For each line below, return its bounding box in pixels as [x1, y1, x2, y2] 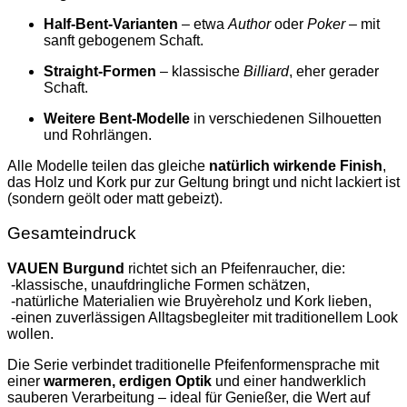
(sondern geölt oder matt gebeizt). [7, 190, 223, 206]
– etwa [178, 15, 228, 32]
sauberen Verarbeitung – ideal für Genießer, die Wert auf [7, 389, 370, 405]
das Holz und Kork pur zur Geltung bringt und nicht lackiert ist [7, 174, 400, 190]
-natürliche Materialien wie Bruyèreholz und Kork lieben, [7, 293, 372, 309]
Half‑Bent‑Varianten [44, 15, 178, 32]
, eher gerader [289, 63, 379, 79]
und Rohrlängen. [44, 126, 152, 143]
